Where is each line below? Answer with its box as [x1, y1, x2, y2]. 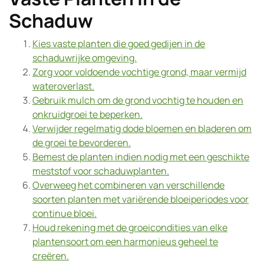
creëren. [32, 249, 69, 262]
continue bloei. [32, 207, 97, 220]
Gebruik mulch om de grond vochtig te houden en [32, 94, 243, 107]
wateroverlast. [32, 80, 94, 93]
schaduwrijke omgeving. [32, 51, 137, 64]
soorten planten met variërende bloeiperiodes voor [32, 193, 249, 206]
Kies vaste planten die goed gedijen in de [32, 37, 205, 50]
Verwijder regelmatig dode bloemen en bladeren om [32, 122, 252, 135]
